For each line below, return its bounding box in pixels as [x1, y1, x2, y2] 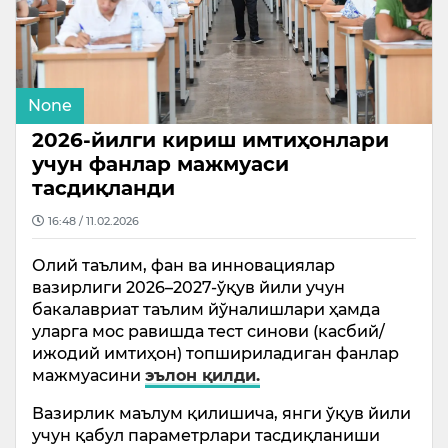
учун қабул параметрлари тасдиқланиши [32, 426, 380, 446]
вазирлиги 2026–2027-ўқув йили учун [32, 278, 345, 298]
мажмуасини [32, 366, 145, 386]
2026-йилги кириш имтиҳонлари [32, 128, 389, 153]
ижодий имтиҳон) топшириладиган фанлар [32, 344, 399, 364]
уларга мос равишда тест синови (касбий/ [32, 322, 385, 342]
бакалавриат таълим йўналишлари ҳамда [32, 300, 380, 320]
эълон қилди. [145, 366, 260, 386]
